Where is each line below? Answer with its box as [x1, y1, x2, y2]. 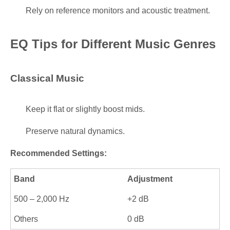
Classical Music [10, 73, 84, 84]
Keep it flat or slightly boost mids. [26, 105, 145, 113]
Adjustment [127, 175, 173, 183]
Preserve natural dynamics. [26, 127, 125, 136]
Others [14, 215, 39, 223]
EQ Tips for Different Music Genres [10, 37, 216, 51]
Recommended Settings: [10, 149, 107, 158]
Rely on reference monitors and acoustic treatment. [26, 6, 210, 15]
